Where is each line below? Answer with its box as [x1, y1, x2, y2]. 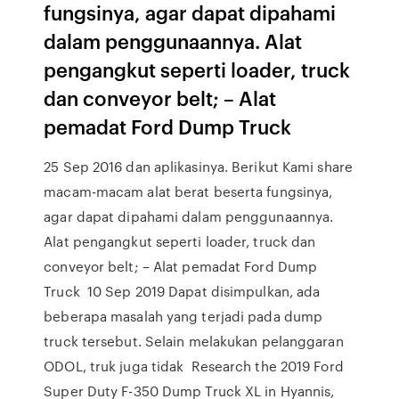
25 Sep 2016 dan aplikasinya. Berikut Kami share [44, 157, 353, 176]
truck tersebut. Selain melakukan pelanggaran [44, 331, 344, 351]
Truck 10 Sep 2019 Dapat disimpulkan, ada [44, 281, 321, 301]
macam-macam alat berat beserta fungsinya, [44, 182, 333, 201]
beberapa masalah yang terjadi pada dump [44, 306, 323, 326]
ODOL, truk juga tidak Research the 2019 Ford [44, 356, 344, 376]
